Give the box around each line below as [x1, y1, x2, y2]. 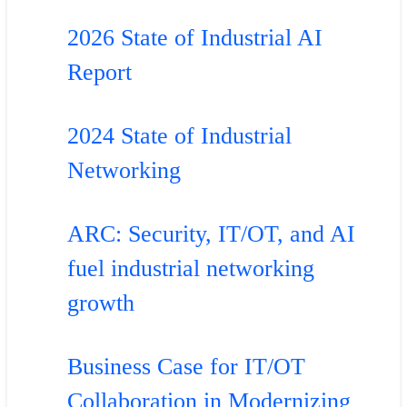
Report [66, 59, 132, 86]
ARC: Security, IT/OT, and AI [66, 221, 355, 248]
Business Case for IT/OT [66, 353, 305, 381]
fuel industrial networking [66, 255, 314, 283]
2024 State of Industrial [66, 123, 292, 150]
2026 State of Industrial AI [66, 25, 323, 52]
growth [66, 290, 134, 317]
